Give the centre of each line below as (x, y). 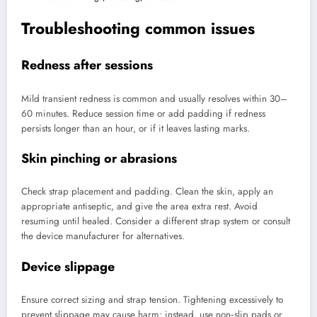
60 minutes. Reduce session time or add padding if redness (143, 113)
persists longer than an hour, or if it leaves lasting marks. (136, 128)
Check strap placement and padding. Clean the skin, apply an (147, 192)
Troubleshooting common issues (138, 28)
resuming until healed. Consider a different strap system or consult (156, 221)
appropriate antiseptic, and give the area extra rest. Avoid (139, 207)
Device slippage (68, 266)
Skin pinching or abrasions (99, 158)
